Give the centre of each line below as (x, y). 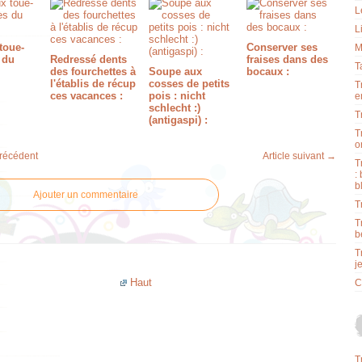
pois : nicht (177, 96)
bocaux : (267, 72)
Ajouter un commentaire (86, 195)
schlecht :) (174, 108)
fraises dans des (287, 59)
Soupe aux (175, 72)
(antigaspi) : (178, 120)
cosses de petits (189, 84)
